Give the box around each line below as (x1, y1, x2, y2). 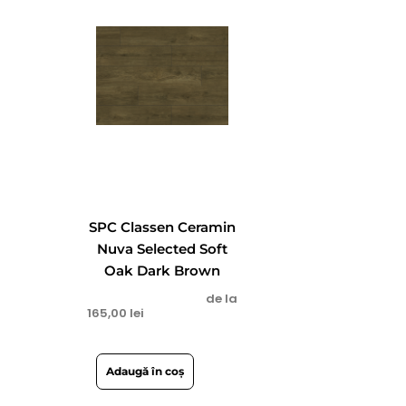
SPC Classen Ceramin (89, 218, 237, 237)
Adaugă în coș (106, 363, 185, 378)
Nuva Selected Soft (97, 240, 228, 258)
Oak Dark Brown (104, 262, 221, 280)
